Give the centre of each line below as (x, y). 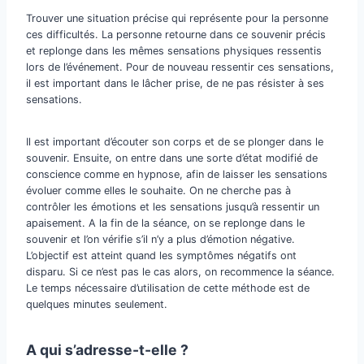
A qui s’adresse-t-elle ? (107, 350)
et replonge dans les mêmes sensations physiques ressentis (174, 51)
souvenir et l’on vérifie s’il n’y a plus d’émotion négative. (160, 240)
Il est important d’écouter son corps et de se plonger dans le (175, 142)
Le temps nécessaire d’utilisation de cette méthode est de (168, 288)
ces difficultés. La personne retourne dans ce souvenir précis (176, 35)
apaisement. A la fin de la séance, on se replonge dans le (165, 223)
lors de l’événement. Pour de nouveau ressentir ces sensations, (180, 67)
